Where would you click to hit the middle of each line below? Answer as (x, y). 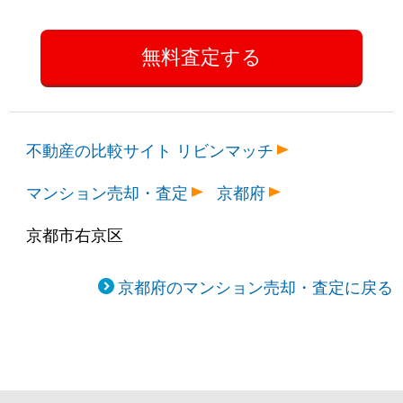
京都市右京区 (75, 233)
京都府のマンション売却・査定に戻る (255, 286)
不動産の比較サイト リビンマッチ (150, 149)
